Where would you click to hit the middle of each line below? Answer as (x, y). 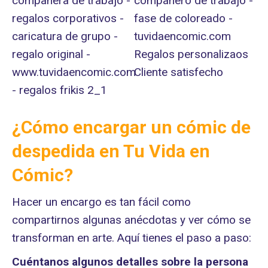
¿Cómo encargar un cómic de (131, 127)
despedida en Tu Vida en (111, 151)
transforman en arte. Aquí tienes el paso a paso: (132, 238)
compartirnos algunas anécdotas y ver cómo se (131, 220)
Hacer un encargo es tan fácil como (101, 202)
